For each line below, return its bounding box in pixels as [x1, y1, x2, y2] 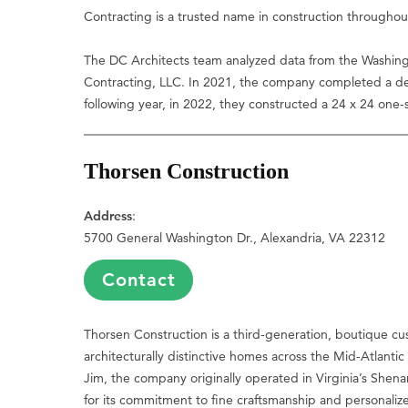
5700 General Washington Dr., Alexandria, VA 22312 [84, 229, 386, 247]
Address [84, 208, 133, 225]
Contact [101, 269, 176, 291]
